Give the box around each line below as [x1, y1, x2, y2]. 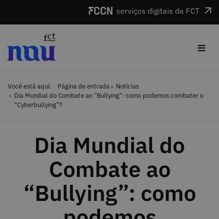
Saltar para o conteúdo [2, 2, 83, 12]
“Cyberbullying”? [14, 101, 62, 109]
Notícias [115, 82, 139, 91]
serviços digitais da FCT [116, 6, 200, 16]
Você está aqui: [8, 82, 51, 91]
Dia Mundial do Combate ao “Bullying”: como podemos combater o [14, 91, 203, 100]
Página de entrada [57, 82, 109, 91]
